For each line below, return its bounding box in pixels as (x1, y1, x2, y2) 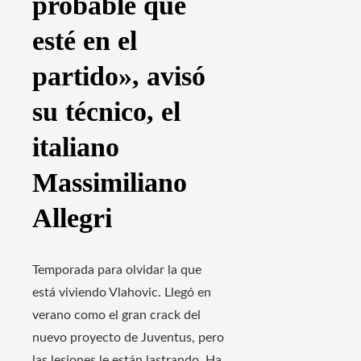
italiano (32, 131, 119, 162)
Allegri (32, 202, 112, 233)
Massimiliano (32, 167, 187, 197)
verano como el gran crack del (32, 308, 201, 322)
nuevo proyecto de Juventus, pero (32, 330, 224, 344)
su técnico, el (32, 96, 180, 127)
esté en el (32, 25, 137, 56)
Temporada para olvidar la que (32, 263, 201, 276)
